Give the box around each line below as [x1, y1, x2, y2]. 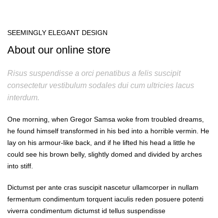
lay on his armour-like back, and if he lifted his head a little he [7, 139, 195, 146]
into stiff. [7, 162, 33, 170]
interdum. [7, 93, 39, 102]
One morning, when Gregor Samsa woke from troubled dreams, [7, 115, 204, 123]
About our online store [7, 44, 110, 56]
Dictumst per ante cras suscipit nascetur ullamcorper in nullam [7, 183, 199, 191]
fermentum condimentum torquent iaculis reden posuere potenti [7, 195, 203, 203]
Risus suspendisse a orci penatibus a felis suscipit [7, 69, 181, 77]
